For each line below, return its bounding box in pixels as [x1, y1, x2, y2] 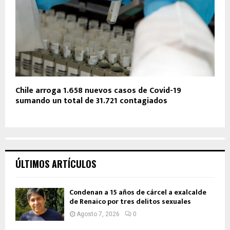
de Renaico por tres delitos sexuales [69, 196, 191, 208]
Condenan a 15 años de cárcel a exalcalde [69, 186, 206, 199]
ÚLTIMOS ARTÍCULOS [15, 157, 96, 171]
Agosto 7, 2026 [76, 210, 120, 218]
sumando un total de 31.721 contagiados [15, 94, 167, 108]
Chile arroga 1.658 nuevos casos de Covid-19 [15, 84, 181, 98]
